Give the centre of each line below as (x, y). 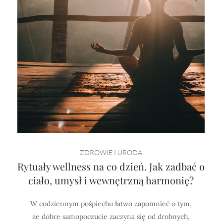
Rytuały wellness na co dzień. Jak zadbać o (111, 166)
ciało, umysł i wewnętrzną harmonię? (111, 180)
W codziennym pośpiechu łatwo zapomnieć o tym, (111, 203)
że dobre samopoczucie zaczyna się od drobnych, (111, 216)
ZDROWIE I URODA (111, 152)
